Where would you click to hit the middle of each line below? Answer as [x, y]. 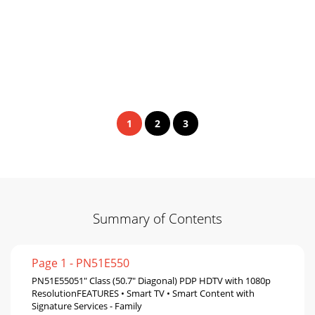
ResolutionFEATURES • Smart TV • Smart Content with [143, 293]
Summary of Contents [157, 218]
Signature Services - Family [87, 306]
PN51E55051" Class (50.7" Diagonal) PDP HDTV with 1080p [151, 280]
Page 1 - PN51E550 [81, 263]
